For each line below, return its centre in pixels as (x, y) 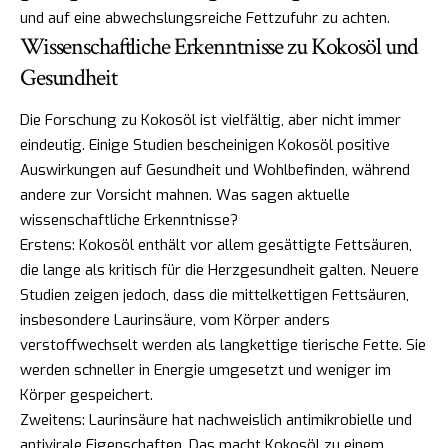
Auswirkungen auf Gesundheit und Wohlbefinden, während (215, 170)
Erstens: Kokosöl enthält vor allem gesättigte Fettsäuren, (216, 245)
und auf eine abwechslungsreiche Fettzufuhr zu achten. (205, 18)
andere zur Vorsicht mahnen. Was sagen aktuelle (185, 195)
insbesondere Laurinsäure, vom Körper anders (175, 320)
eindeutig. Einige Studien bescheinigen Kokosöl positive (205, 145)
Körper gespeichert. (86, 395)
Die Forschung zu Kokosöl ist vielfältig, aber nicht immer (210, 120)
